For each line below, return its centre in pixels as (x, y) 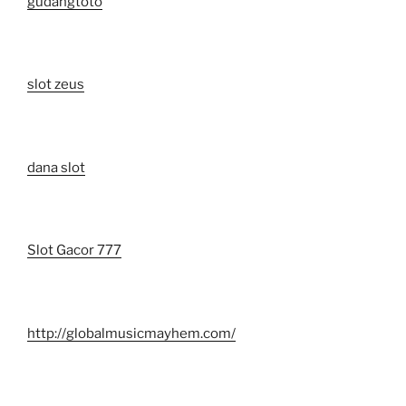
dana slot (56, 167)
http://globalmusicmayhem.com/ (131, 333)
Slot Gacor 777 (74, 251)
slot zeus (56, 85)
